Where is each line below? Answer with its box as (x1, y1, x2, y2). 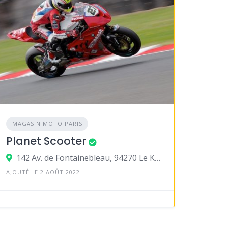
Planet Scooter (6, 134, 87, 149)
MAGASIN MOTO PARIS (12, 120, 83, 128)
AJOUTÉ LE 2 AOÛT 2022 (6, 168, 80, 176)
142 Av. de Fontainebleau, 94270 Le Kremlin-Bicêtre (155, 152, 161, 164)
